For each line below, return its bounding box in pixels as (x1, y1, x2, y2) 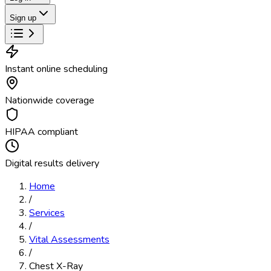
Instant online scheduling (5, 62, 108, 76)
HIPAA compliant (5, 125, 78, 139)
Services (29, 206, 65, 220)
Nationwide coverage (5, 94, 94, 107)
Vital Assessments (29, 233, 109, 246)
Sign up (10, 13, 36, 22)
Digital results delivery (5, 157, 99, 170)
